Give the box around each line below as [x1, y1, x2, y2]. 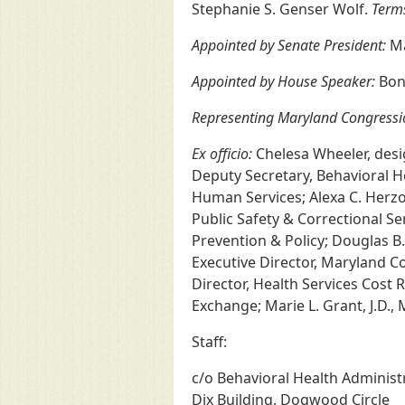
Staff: [192, 332, 227, 352]
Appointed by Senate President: [192, 35, 386, 55]
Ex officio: [192, 144, 252, 164]
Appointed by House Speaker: [192, 71, 375, 91]
